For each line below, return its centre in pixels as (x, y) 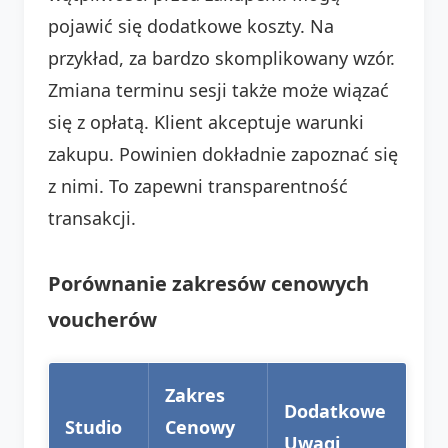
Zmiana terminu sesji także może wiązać (218, 89)
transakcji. (92, 217)
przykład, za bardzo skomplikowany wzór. (221, 57)
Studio (93, 426)
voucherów (102, 319)
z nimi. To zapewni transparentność (198, 185)
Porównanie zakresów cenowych (208, 283)
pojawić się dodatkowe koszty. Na (191, 25)
